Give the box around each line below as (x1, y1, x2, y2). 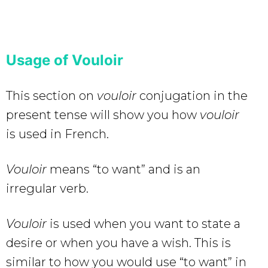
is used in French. (6, 126, 109, 141)
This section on (6, 88, 94, 103)
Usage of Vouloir (6, 51, 123, 69)
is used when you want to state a (47, 216, 240, 231)
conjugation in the (139, 88, 248, 103)
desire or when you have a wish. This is (6, 235, 231, 250)
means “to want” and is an (47, 162, 200, 176)
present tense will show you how (6, 107, 200, 122)
